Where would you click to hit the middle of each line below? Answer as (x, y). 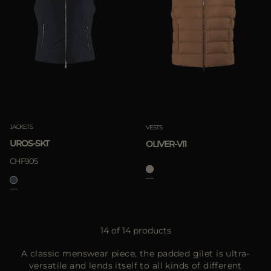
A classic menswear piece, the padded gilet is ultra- (135, 254)
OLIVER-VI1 (166, 144)
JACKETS (21, 127)
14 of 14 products (135, 231)
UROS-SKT (29, 144)
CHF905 (24, 161)
